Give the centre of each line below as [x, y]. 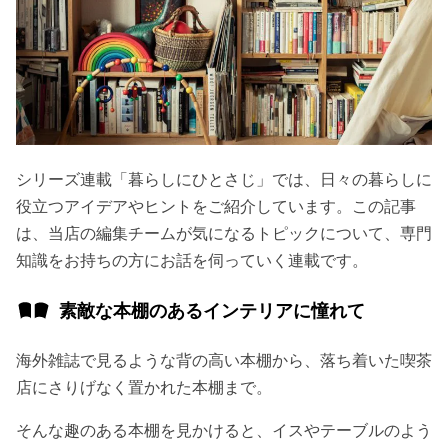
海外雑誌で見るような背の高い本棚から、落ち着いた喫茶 [224, 360]
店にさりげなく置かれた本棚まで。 [144, 387]
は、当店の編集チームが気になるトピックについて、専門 [224, 233]
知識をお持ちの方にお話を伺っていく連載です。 [192, 260]
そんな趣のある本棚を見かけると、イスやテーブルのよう [224, 430]
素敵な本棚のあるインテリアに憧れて [212, 311]
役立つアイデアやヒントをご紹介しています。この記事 [216, 206]
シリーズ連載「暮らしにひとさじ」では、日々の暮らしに [224, 179]
